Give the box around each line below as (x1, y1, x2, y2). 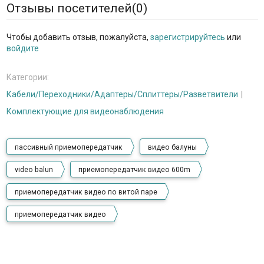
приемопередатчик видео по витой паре (14, 188, 157, 197)
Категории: (6, 72, 49, 82)
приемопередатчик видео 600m (78, 166, 190, 174)
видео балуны (147, 143, 197, 152)
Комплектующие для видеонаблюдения (6, 107, 164, 117)
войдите (6, 44, 39, 54)
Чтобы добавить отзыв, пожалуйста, (6, 32, 150, 42)
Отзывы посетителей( (6, 1, 136, 16)
